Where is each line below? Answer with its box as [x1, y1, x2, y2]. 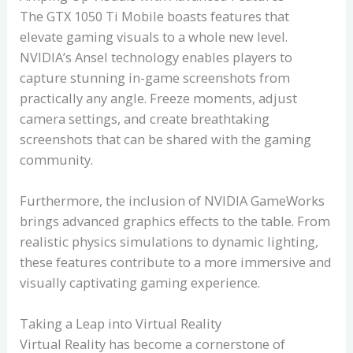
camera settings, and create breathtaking [20, 109, 270, 128]
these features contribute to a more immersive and [20, 253, 333, 272]
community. [20, 150, 94, 169]
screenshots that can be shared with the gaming [20, 129, 312, 148]
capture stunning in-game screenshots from [20, 68, 291, 87]
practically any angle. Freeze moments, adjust [20, 88, 298, 107]
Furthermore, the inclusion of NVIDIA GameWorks [20, 191, 325, 210]
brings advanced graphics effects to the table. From [20, 212, 331, 231]
